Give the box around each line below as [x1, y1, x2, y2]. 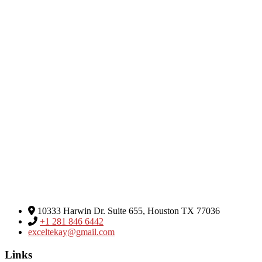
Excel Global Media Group [5, 186, 105, 196]
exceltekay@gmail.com [28, 227, 115, 237]
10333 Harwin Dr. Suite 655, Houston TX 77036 [37, 206, 220, 216]
